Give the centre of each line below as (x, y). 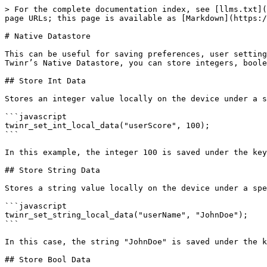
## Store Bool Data (48, 260)
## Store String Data (52, 170)
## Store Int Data (45, 81)
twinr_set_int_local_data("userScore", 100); (107, 125)
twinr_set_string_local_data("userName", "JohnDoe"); (126, 215)
